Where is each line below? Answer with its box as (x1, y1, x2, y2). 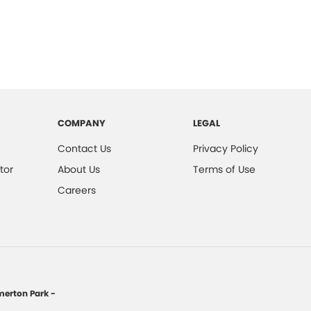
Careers (58, 183, 96, 197)
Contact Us (58, 141, 112, 155)
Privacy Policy (193, 141, 259, 155)
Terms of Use (193, 162, 256, 176)
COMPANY (58, 116, 106, 130)
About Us (58, 162, 101, 176)
